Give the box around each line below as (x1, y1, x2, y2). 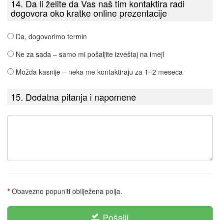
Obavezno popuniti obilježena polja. (10, 186, 122, 196)
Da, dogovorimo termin (16, 31, 87, 41)
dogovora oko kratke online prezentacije (11, 6, 167, 19)
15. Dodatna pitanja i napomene (11, 90, 136, 103)
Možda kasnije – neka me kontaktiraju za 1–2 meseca (16, 67, 183, 77)
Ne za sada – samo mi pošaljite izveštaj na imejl (16, 49, 164, 59)
